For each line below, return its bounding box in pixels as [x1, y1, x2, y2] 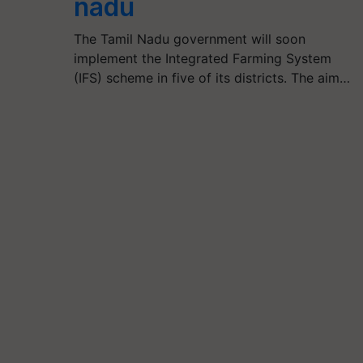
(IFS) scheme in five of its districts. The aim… [73, 69, 350, 86]
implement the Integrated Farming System [73, 49, 331, 66]
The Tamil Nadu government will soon [73, 30, 305, 47]
